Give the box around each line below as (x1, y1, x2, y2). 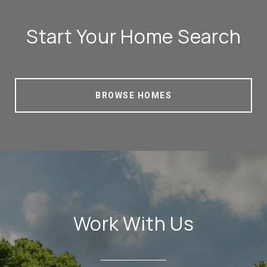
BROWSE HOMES (95, 90, 172, 100)
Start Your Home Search (26, 23, 241, 49)
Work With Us (73, 210, 194, 237)
